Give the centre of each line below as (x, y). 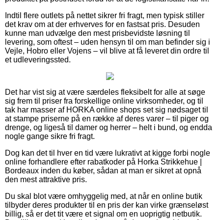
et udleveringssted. (38, 59)
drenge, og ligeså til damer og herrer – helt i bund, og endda (109, 127)
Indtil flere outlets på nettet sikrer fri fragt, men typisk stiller (105, 15)
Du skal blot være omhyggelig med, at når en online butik (104, 196)
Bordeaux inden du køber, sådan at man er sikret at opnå (103, 170)
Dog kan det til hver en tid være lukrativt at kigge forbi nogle (108, 153)
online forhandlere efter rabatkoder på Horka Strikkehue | (103, 162)
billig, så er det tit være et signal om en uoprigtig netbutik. (103, 214)
